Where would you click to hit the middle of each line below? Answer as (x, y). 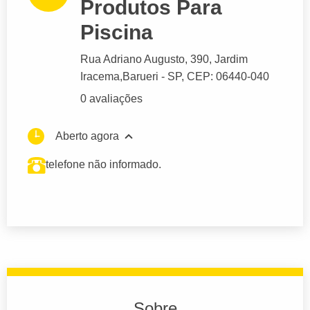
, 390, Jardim (216, 60)
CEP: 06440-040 (228, 77)
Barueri (140, 77)
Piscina (117, 33)
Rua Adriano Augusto (133, 60)
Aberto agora (87, 136)
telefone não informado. (103, 165)
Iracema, (101, 77)
